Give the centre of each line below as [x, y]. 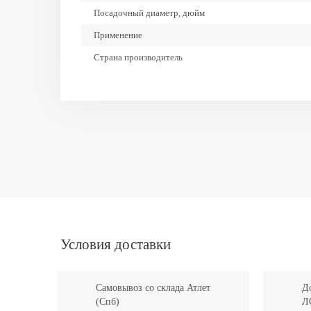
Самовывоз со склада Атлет [153, 288]
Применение [118, 35]
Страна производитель [138, 57]
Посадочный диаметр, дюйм [149, 13]
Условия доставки [116, 244]
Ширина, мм [118, 79]
